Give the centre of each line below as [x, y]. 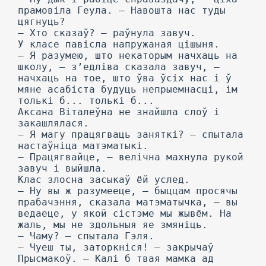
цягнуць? [42, 22]
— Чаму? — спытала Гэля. [86, 236]
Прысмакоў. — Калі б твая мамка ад [116, 259]
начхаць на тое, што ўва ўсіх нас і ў [125, 78]
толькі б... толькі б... [86, 101]
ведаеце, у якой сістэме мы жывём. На [125, 213]
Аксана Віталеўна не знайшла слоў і [119, 112]
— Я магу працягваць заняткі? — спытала [131, 134]
